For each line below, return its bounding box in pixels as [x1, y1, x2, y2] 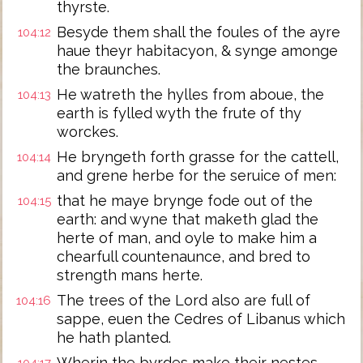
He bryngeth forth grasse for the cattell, [57, 148, 339, 165]
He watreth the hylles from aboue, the [57, 86, 324, 103]
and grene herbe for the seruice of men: [57, 167, 336, 184]
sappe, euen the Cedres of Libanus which [57, 310, 345, 327]
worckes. [57, 123, 118, 140]
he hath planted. [57, 329, 171, 346]
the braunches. [57, 61, 160, 78]
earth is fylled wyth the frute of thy [57, 105, 301, 122]
